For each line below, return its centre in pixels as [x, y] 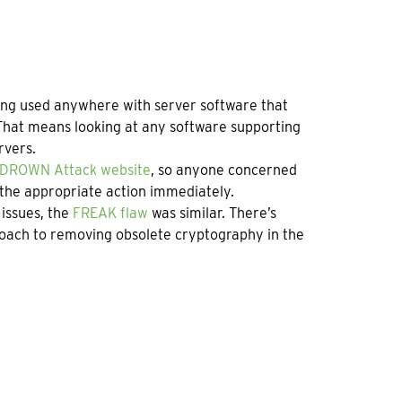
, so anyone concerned [223, 170]
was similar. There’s [212, 214]
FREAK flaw [110, 214]
